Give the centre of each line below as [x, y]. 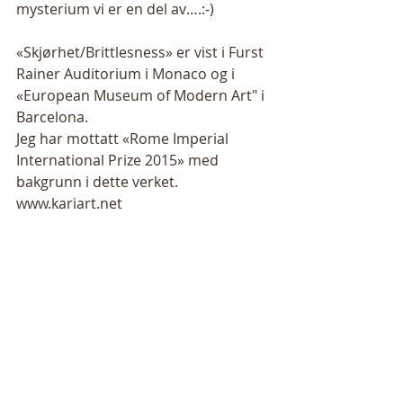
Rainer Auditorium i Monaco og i [127, 74]
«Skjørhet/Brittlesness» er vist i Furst [142, 52]
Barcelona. [54, 117]
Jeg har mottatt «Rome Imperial [124, 139]
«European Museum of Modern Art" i [142, 95]
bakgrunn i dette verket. [101, 182]
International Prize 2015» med [119, 160]
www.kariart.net [71, 203]
